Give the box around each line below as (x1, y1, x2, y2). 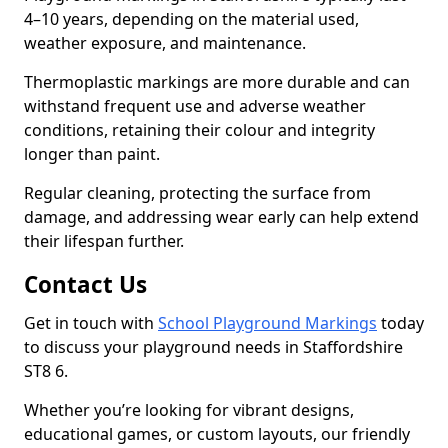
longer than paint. (24, 143, 164, 165)
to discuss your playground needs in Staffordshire (24, 336, 403, 358)
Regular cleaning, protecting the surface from (24, 182, 371, 204)
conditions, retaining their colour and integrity (24, 119, 375, 141)
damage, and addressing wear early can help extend (24, 206, 419, 228)
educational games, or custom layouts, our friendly (24, 423, 410, 445)
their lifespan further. (24, 230, 184, 252)
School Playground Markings (158, 312, 377, 334)
